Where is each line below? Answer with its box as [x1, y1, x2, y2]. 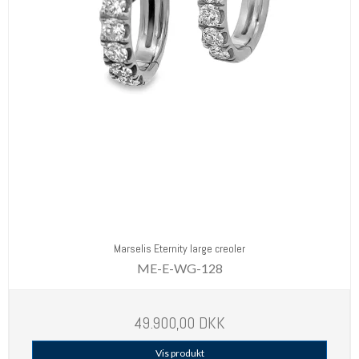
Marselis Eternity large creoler [114, 241, 245, 256]
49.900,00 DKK [134, 312, 225, 333]
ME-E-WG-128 [136, 260, 223, 276]
